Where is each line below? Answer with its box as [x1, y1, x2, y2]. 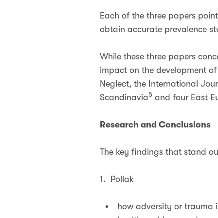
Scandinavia [100, 92, 148, 102]
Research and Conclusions [100, 120, 211, 129]
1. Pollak [100, 174, 136, 184]
